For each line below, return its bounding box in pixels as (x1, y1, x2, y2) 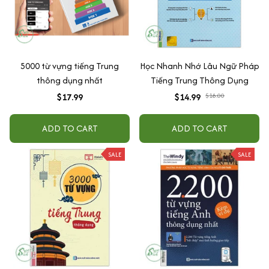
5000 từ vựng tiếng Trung (20, 59, 119, 72)
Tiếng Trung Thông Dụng (150, 73, 249, 86)
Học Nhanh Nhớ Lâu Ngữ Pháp (139, 59, 259, 72)
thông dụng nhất (37, 73, 103, 86)
